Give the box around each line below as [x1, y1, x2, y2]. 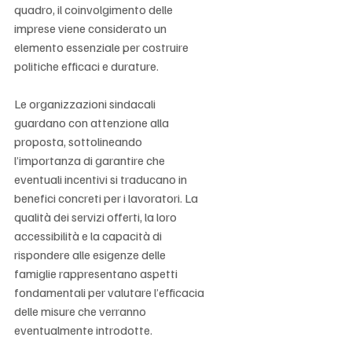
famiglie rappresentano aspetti [14, 265, 180, 281]
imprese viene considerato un [14, 20, 169, 36]
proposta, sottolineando [14, 133, 145, 149]
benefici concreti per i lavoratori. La [14, 189, 200, 206]
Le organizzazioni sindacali [14, 95, 158, 112]
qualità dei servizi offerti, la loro [14, 208, 179, 225]
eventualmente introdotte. [14, 321, 152, 338]
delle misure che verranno [14, 302, 148, 319]
